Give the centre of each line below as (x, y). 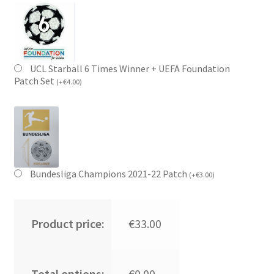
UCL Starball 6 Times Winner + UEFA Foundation (130, 68)
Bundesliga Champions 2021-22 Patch (109, 173)
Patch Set (35, 80)
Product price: (68, 223)
